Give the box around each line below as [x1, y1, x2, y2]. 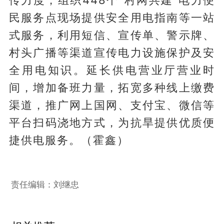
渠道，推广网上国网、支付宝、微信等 [8, 98, 215, 111]
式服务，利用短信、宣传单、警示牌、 [8, 28, 215, 41]
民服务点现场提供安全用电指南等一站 [8, 10, 215, 24]
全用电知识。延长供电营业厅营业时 [8, 63, 215, 76]
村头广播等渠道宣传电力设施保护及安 [8, 45, 215, 59]
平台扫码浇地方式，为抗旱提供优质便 [8, 115, 215, 129]
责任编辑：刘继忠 [11, 179, 79, 189]
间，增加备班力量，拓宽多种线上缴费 [8, 80, 215, 94]
